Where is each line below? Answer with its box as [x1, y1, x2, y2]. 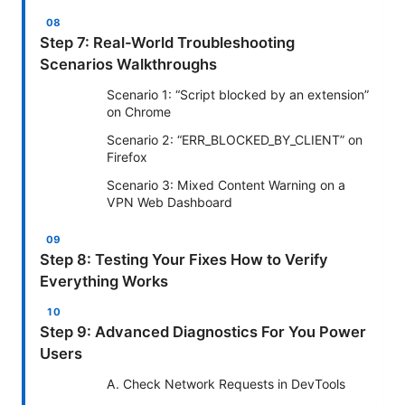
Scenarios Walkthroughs [40, 54, 217, 73]
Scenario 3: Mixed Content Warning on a [107, 176, 345, 193]
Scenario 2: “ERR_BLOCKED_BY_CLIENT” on [107, 131, 363, 147]
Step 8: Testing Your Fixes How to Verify [40, 250, 328, 268]
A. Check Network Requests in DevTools [107, 375, 345, 391]
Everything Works [40, 271, 168, 290]
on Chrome [107, 103, 171, 119]
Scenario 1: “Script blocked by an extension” [107, 86, 369, 102]
